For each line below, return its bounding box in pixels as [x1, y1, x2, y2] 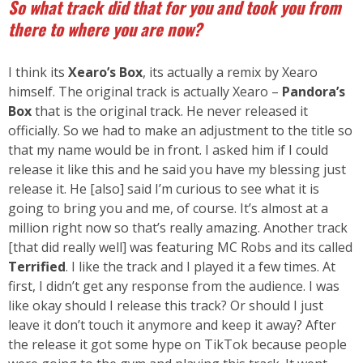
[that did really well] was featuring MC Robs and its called [8, 237, 352, 256]
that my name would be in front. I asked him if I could [8, 140, 328, 159]
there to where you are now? [8, 15, 202, 41]
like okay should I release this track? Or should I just [8, 296, 323, 314]
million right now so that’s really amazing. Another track [8, 218, 348, 237]
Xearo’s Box [65, 62, 143, 81]
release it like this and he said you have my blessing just [8, 160, 346, 178]
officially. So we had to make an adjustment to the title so [8, 121, 352, 139]
